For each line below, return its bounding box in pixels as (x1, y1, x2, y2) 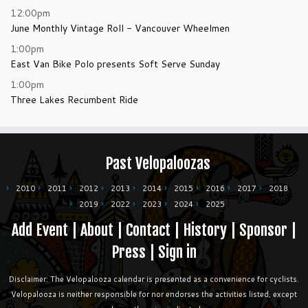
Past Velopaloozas (104, 154, 210, 173)
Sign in (158, 243, 197, 261)
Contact (126, 221, 170, 239)
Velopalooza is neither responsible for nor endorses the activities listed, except (11, 289, 297, 300)
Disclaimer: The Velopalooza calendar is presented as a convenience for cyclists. (9, 274, 299, 285)
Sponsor (239, 221, 287, 239)
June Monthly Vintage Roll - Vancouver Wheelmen (10, 21, 230, 35)
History (183, 221, 227, 239)
